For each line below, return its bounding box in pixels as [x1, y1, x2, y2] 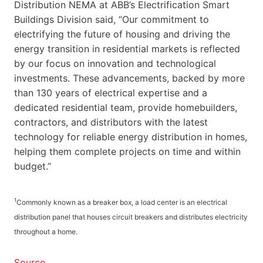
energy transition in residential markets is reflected [14, 42, 240, 55]
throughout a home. [14, 227, 77, 236]
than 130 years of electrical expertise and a [14, 86, 207, 99]
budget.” [14, 160, 51, 172]
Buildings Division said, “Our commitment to [14, 13, 209, 25]
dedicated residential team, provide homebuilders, [14, 101, 237, 113]
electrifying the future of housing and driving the [14, 28, 230, 40]
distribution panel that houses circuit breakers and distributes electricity [14, 212, 248, 221]
